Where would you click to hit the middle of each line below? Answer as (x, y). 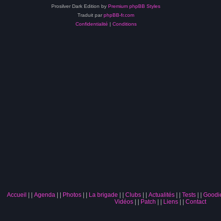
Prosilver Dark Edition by (80, 6)
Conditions (124, 24)
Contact (196, 202)
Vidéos (124, 202)
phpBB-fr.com (119, 15)
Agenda (44, 195)
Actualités (161, 195)
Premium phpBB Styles (134, 6)
